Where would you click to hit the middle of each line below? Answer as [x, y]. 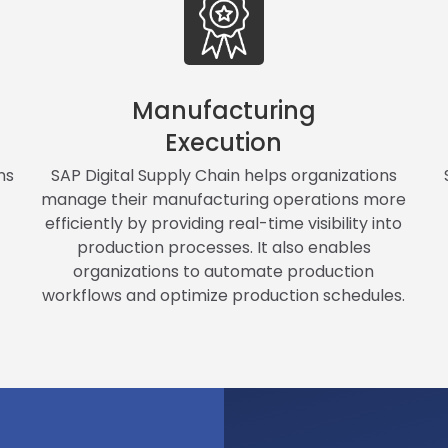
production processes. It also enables [223, 247]
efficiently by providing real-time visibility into [224, 223]
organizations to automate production [224, 271]
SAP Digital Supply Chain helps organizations [223, 175]
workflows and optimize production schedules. [224, 295]
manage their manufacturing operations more [224, 199]
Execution [224, 142]
